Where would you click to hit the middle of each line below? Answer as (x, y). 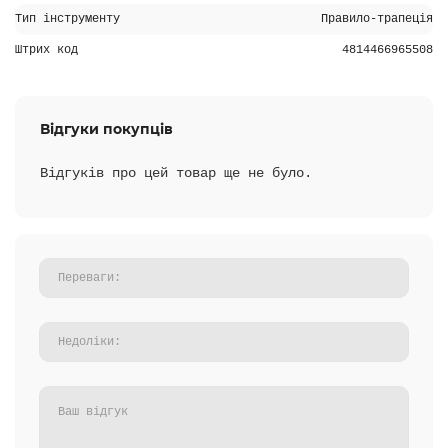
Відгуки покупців (106, 129)
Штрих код (46, 50)
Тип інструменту (67, 19)
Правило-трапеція (377, 19)
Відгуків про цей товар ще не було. (176, 173)
